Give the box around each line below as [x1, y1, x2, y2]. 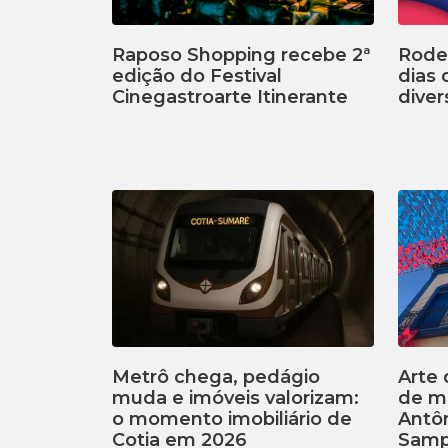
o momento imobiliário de [112, 408, 352, 431]
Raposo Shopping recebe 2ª [112, 43, 371, 66]
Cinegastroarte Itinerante [112, 85, 348, 108]
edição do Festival [112, 64, 282, 87]
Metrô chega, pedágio [112, 366, 320, 389]
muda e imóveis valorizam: [112, 387, 359, 410]
